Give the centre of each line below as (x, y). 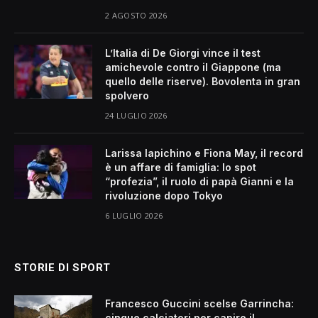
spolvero (127, 96)
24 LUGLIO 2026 (136, 116)
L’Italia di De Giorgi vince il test (183, 53)
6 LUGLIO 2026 (134, 216)
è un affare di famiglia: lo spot (181, 168)
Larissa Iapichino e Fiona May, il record (204, 153)
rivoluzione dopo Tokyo (164, 196)
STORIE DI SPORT (62, 268)
